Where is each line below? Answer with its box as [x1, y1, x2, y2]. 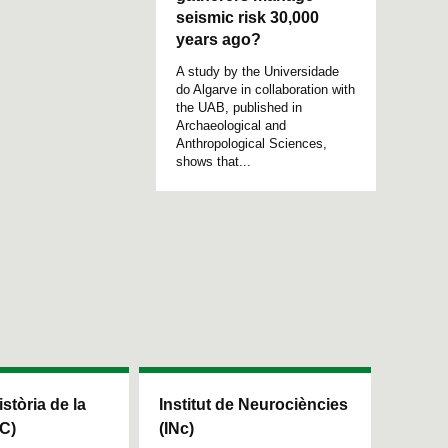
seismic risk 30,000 [176, 8, 319, 26]
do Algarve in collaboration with [176, 81, 355, 97]
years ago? [176, 30, 261, 48]
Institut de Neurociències [159, 396, 348, 414]
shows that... [176, 153, 251, 169]
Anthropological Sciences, [176, 135, 327, 151]
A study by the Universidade [176, 63, 339, 79]
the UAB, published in [176, 99, 302, 115]
